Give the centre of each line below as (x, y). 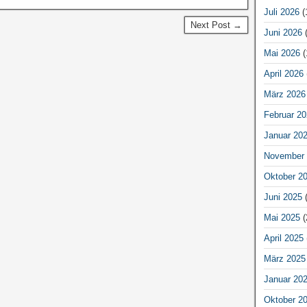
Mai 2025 (282, 218)
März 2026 (284, 94)
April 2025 (283, 238)
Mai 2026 (282, 53)
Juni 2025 (283, 197)
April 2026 (283, 74)
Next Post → (216, 25)
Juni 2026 (283, 33)
